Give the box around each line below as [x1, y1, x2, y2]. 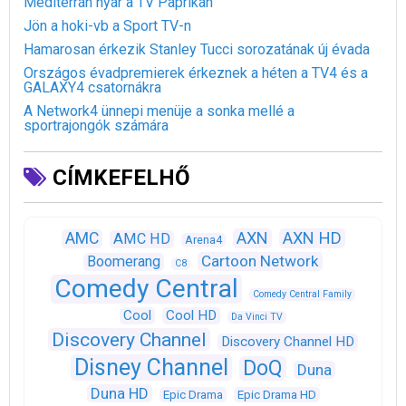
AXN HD [282, 228, 342, 248]
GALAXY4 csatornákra [24, 79, 161, 97]
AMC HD [112, 230, 170, 248]
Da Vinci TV [231, 311, 283, 324]
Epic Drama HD [237, 388, 316, 402]
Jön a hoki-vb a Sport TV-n [24, 17, 191, 35]
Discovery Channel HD [221, 333, 354, 351]
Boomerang [87, 253, 160, 271]
